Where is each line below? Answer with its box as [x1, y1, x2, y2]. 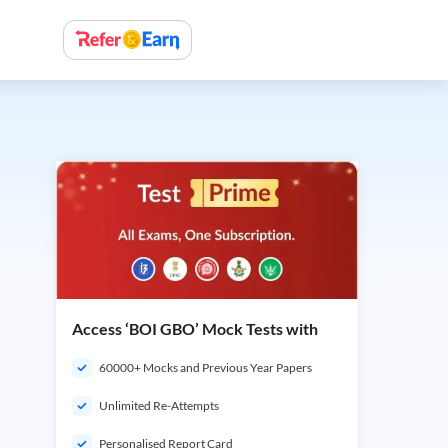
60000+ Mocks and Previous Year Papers [99, 360, 312, 375]
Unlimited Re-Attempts [99, 398, 219, 413]
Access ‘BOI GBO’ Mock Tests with [72, 319, 318, 338]
